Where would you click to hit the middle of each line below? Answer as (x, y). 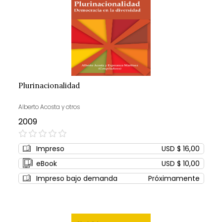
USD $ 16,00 (180, 149)
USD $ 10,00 (180, 164)
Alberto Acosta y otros (49, 107)
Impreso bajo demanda (77, 179)
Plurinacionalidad (49, 86)
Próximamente (174, 179)
